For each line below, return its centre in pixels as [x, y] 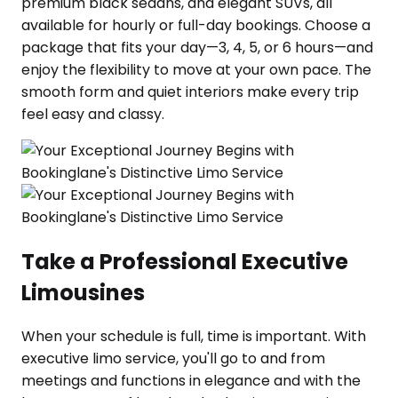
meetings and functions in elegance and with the [191, 381]
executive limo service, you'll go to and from [173, 359]
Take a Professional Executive [185, 261]
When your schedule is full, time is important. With [194, 337]
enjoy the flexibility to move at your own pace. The [196, 69]
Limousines [83, 292]
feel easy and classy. [93, 114]
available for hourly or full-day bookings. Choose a [196, 25]
